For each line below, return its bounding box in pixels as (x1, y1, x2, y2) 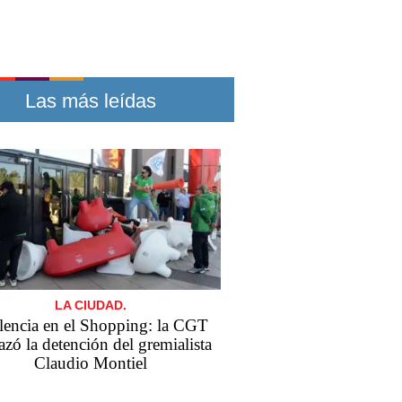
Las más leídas (25, 90, 156, 112)
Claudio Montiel (34, 354, 147, 373)
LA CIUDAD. (55, 298, 127, 313)
